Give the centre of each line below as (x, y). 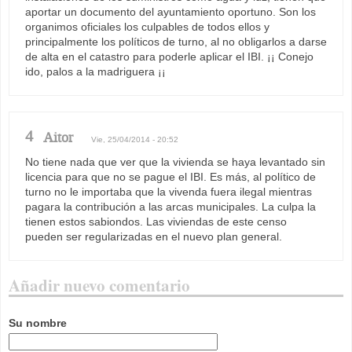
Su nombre (38, 323)
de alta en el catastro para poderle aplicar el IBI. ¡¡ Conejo (169, 56)
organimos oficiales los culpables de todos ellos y (147, 26)
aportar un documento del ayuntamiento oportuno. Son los (170, 11)
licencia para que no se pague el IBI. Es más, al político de (170, 176)
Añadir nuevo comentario (99, 285)
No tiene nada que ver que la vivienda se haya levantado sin (175, 161)
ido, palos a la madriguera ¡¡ (95, 71)
